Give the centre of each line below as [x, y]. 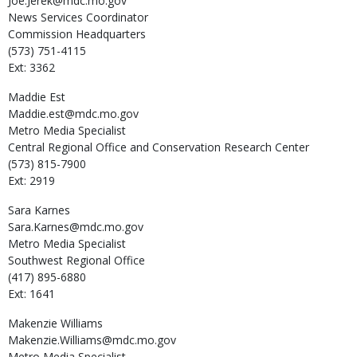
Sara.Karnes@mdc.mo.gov [76, 226]
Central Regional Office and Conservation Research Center [159, 147]
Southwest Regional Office [76, 260]
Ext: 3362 [31, 67]
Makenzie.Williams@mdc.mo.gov [92, 339]
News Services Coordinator [78, 17]
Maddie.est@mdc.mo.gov [73, 113]
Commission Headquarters [77, 33]
